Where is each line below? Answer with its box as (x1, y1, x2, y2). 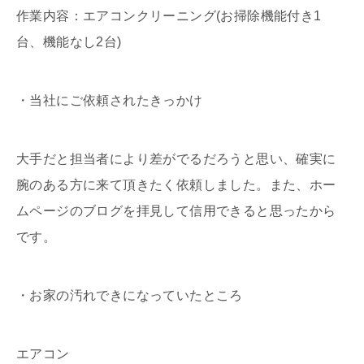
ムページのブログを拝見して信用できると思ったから (16, 204, 336, 219)
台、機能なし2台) (16, 35, 122, 50)
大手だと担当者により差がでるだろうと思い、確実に (16, 152, 336, 167)
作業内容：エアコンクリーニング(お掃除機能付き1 (16, 9, 322, 24)
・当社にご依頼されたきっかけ (16, 93, 203, 108)
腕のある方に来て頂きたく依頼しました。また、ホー (16, 178, 336, 193)
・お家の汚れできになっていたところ (16, 288, 243, 303)
